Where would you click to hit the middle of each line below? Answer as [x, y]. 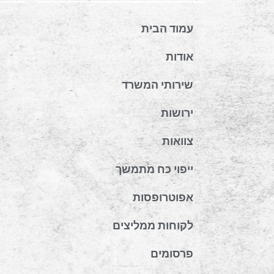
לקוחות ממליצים [153, 225]
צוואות [178, 141]
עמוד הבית [167, 28]
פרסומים [172, 253]
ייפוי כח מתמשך [154, 169]
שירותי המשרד [157, 84]
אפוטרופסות [163, 197]
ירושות [177, 113]
